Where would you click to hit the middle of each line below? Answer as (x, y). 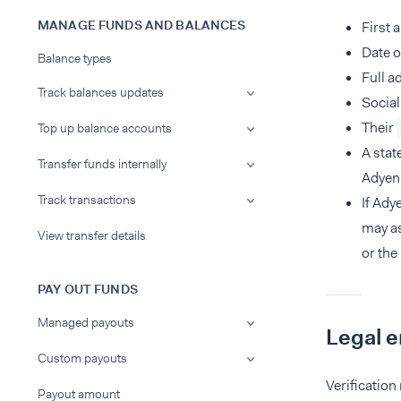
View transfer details (92, 235)
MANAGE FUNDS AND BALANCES (142, 25)
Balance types (75, 58)
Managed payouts (86, 322)
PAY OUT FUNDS (88, 289)
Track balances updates (101, 92)
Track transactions (87, 200)
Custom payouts (82, 358)
